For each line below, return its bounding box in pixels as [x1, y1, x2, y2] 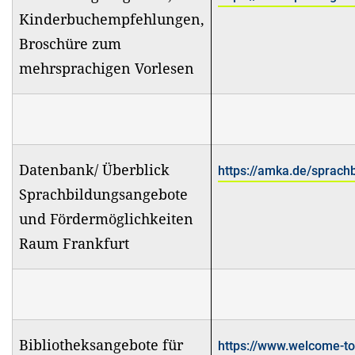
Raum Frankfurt [19, 233, 133, 253]
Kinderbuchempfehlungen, [19, 9, 204, 29]
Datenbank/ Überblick [19, 159, 170, 179]
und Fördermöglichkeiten [19, 208, 193, 228]
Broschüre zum [19, 33, 121, 53]
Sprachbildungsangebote [19, 184, 188, 204]
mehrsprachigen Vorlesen [19, 58, 194, 78]
